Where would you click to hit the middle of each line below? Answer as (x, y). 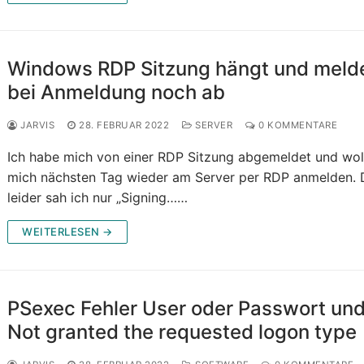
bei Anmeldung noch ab (117, 93)
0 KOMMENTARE (297, 126)
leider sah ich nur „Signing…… (98, 198)
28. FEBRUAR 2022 (124, 126)
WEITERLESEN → (67, 232)
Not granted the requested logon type (182, 332)
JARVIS (36, 126)
